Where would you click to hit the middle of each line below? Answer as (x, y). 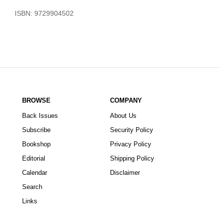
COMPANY (126, 100)
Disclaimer (125, 172)
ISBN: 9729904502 (44, 13)
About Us (123, 115)
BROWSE (36, 100)
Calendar (34, 172)
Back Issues (40, 115)
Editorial (33, 158)
